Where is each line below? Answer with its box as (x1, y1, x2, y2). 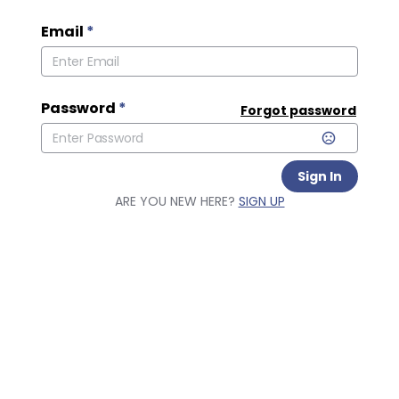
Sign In (297, 167, 342, 185)
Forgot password (240, 102, 356, 119)
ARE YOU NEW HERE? (114, 192, 239, 210)
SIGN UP (238, 192, 285, 210)
